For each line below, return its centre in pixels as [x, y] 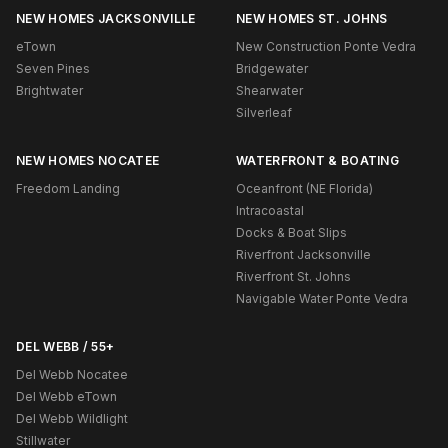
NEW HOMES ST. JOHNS [312, 18]
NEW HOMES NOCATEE [88, 160]
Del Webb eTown [66, 396]
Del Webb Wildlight [72, 418]
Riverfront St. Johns [293, 276]
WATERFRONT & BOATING [317, 160]
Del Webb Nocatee [72, 374]
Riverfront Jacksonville [303, 254]
